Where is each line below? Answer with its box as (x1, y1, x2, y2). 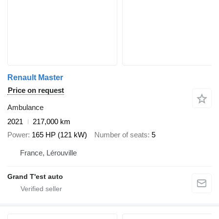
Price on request (8, 86, 64, 95)
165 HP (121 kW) (32, 130, 87, 139)
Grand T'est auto (7, 173, 63, 181)
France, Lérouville (20, 149, 77, 157)
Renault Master (7, 73, 63, 82)
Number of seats (94, 130, 148, 139)
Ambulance (7, 103, 44, 112)
